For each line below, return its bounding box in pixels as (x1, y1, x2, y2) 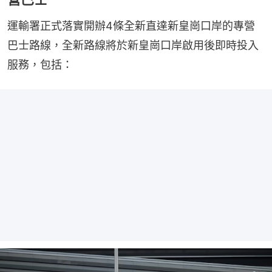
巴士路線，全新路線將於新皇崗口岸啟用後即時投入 (7, 38, 259, 52)
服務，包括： (7, 58, 73, 71)
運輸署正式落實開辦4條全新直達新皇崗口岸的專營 (7, 19, 255, 32)
